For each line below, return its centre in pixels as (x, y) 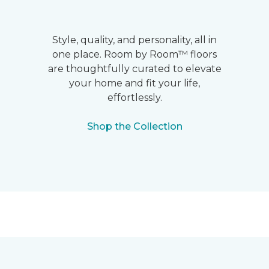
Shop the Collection (134, 126)
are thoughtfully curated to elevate (134, 69)
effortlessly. (134, 98)
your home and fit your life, (134, 83)
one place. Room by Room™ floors (134, 54)
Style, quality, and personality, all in (134, 40)
